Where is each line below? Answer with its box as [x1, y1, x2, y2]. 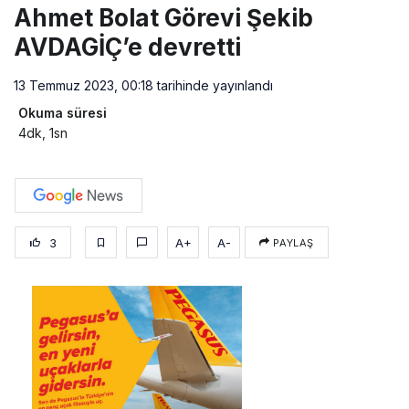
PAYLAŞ [269, 236, 314, 250]
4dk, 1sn [18, 125, 68, 142]
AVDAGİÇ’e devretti [14, 33, 241, 62]
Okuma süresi [18, 105, 107, 121]
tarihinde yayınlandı [153, 78, 273, 94]
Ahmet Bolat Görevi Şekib [14, 4, 313, 33]
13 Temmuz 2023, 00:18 [14, 78, 153, 94]
